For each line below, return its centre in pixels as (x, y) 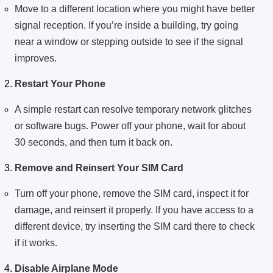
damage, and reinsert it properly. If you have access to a (134, 210)
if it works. (36, 243)
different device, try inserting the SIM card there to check (135, 227)
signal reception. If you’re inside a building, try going (126, 26)
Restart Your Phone (60, 84)
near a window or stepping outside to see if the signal (129, 42)
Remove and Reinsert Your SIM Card (99, 168)
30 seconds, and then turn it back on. (94, 143)
